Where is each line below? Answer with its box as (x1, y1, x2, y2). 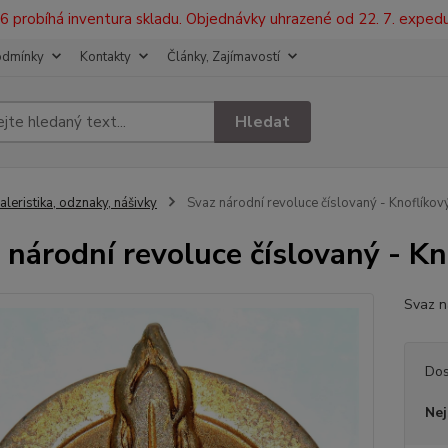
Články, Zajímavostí (167, 48, 280, 66)
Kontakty (80, 48, 131, 66)
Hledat (235, 110, 291, 133)
